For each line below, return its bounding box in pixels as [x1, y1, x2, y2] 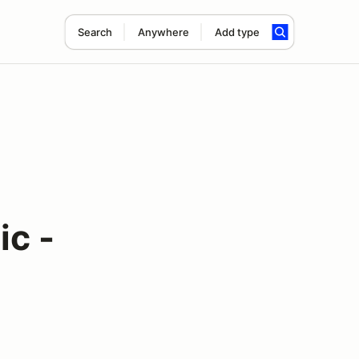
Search [77, 26, 112, 38]
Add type [214, 26, 260, 38]
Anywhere [137, 26, 189, 38]
